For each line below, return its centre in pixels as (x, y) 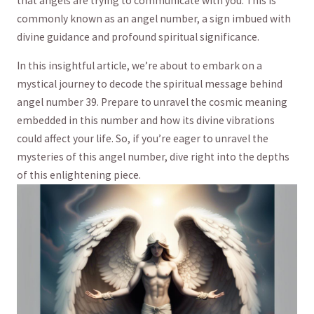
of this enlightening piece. (78, 175)
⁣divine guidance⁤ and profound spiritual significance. (138, 36)
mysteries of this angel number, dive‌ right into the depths (153, 157)
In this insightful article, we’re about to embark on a (139, 66)
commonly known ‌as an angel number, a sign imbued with (153, 18)
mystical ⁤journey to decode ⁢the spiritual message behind (149, 84)
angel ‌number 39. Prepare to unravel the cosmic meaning (152, 102)
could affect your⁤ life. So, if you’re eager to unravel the (142, 138)
